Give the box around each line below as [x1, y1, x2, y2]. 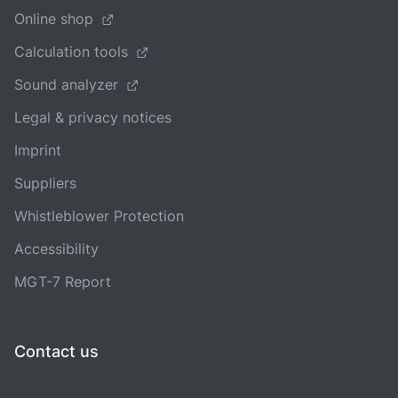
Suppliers [14, 173, 76, 192]
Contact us [14, 341, 99, 361]
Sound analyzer [14, 75, 118, 93]
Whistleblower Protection [14, 206, 184, 225]
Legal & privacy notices [14, 107, 171, 126]
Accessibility [14, 239, 99, 258]
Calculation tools [14, 42, 128, 60]
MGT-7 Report [14, 272, 111, 291]
